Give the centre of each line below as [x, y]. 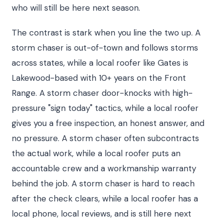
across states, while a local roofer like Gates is [100, 63]
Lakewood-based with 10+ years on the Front [99, 78]
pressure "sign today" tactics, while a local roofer [105, 108]
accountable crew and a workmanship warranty [104, 168]
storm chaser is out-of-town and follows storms [105, 48]
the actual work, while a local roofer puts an [96, 153]
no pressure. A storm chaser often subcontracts [105, 138]
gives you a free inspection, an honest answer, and [108, 123]
